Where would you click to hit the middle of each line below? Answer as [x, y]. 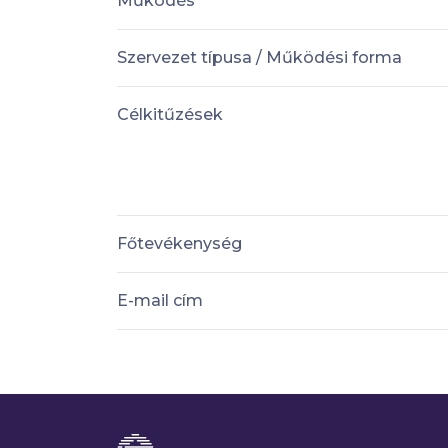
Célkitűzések [170, 114]
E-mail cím [160, 300]
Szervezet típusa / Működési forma [259, 57]
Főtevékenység [179, 243]
